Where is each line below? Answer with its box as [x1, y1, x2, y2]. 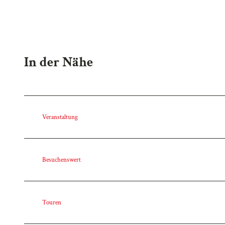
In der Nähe [24, 53, 93, 71]
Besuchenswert [42, 155, 81, 165]
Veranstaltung [42, 113, 78, 122]
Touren [42, 198, 61, 207]
